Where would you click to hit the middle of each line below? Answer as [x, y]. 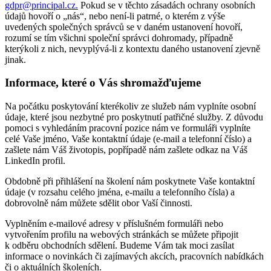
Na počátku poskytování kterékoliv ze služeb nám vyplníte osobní [130, 106]
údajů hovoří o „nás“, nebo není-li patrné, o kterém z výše [115, 16]
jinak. [15, 59]
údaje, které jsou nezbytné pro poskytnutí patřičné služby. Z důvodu [134, 117]
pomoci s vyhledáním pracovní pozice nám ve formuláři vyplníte [128, 128]
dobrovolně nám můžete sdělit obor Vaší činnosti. [99, 203]
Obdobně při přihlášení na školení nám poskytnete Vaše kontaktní [130, 181]
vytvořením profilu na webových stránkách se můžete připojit [122, 235]
